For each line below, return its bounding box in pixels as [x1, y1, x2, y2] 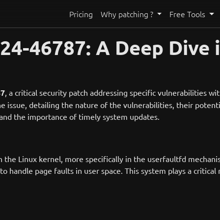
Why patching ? [100, 8, 155, 19]
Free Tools [169, 8, 208, 19]
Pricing [69, 8, 93, 19]
